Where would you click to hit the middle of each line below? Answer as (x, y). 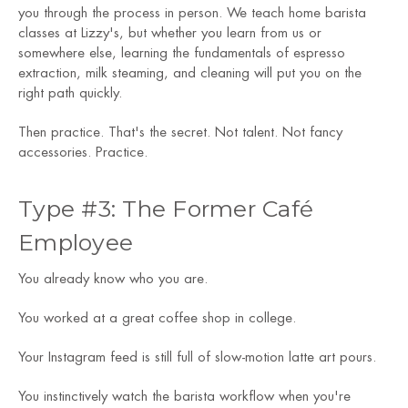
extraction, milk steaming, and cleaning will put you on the (190, 74)
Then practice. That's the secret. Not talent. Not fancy (180, 133)
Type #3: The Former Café (166, 209)
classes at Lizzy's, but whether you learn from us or (170, 34)
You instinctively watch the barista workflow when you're (184, 397)
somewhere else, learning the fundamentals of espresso (182, 54)
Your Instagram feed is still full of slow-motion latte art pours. (197, 358)
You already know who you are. (113, 280)
